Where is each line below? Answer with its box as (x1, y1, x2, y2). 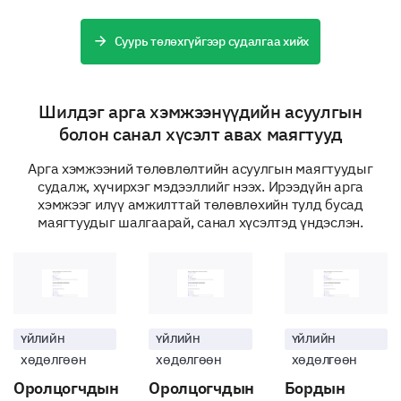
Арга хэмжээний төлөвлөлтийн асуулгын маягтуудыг (28, 159, 373, 177)
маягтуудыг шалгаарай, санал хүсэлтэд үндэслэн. (38, 213, 363, 231)
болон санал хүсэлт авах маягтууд (58, 122, 343, 146)
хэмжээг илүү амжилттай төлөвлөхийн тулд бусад (38, 195, 363, 213)
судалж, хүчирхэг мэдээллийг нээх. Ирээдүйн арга (37, 177, 364, 195)
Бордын (284, 378, 346, 399)
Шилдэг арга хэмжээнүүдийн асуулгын (38, 99, 363, 124)
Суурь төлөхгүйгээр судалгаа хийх (114, 33, 310, 49)
